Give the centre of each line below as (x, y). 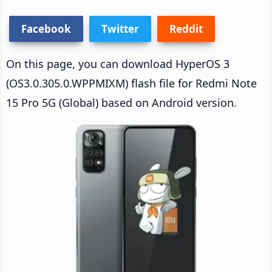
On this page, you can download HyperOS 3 (118, 63)
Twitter (120, 29)
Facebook (46, 29)
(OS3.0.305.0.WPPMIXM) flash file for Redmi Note (131, 83)
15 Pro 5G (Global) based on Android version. (121, 102)
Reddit (186, 29)
